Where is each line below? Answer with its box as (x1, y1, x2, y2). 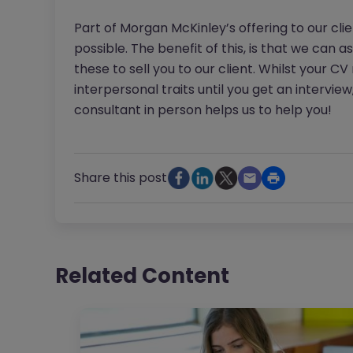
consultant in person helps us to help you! (73, 101, 335, 120)
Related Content (54, 262, 229, 291)
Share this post (73, 169, 167, 188)
